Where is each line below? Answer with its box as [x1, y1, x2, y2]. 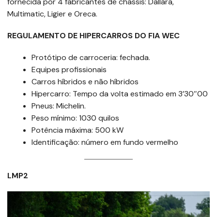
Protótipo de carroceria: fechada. [31, 52, 150, 63]
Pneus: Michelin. [31, 101, 86, 111]
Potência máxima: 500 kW [31, 125, 124, 136]
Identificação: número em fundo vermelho [31, 137, 178, 148]
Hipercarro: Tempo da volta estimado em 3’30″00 [31, 89, 208, 99]
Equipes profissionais [31, 64, 107, 75]
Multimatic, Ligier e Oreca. [7, 9, 97, 19]
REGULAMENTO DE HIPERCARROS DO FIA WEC [7, 31, 180, 41]
